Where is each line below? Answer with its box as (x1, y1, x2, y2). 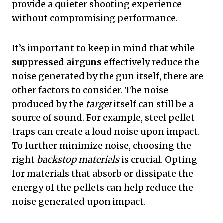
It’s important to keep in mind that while (12, 42, 195, 54)
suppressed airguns (12, 56, 102, 68)
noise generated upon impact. (12, 196, 146, 208)
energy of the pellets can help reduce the (12, 182, 193, 194)
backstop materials (37, 154, 119, 166)
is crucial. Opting (119, 154, 197, 166)
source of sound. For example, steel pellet (12, 112, 195, 124)
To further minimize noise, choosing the (12, 140, 191, 152)
